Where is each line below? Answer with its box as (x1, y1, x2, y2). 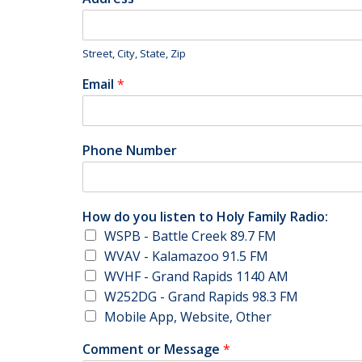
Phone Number (82, 141, 177, 159)
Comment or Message (82, 339, 223, 358)
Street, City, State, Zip (82, 45, 186, 61)
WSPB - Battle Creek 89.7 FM (104, 226, 276, 245)
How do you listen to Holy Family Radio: (82, 207, 328, 225)
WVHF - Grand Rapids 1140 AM (104, 267, 288, 285)
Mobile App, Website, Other (104, 307, 271, 326)
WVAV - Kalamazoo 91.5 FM (104, 246, 268, 265)
